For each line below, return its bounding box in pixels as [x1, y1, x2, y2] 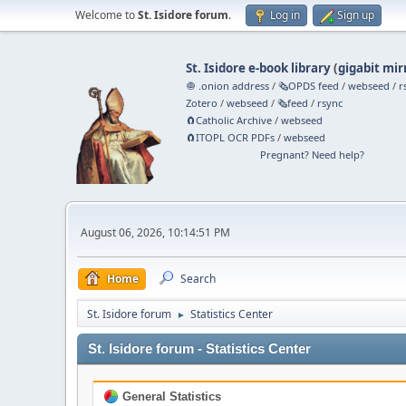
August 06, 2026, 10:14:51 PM [81, 224, 230, 240]
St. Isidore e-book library [186, 60, 332, 76]
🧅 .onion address [186, 79, 270, 92]
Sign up [337, 7, 374, 23]
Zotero [186, 96, 218, 110]
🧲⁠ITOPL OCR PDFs [186, 130, 275, 144]
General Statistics [119, 390, 221, 403]
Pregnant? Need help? [259, 148, 364, 161]
